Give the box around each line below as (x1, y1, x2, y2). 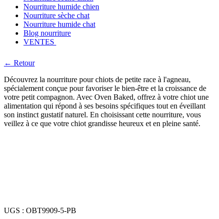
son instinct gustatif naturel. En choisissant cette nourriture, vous (4, 110, 201, 119)
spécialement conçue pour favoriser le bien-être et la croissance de (4, 84, 206, 92)
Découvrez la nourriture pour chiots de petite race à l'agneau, (4, 75, 191, 84)
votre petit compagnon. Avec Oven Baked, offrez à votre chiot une (4, 93, 209, 101)
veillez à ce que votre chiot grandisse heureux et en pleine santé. (4, 119, 200, 128)
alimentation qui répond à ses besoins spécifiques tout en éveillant (4, 102, 205, 110)
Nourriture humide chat (23, 20, 95, 28)
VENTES (23, 38, 56, 46)
